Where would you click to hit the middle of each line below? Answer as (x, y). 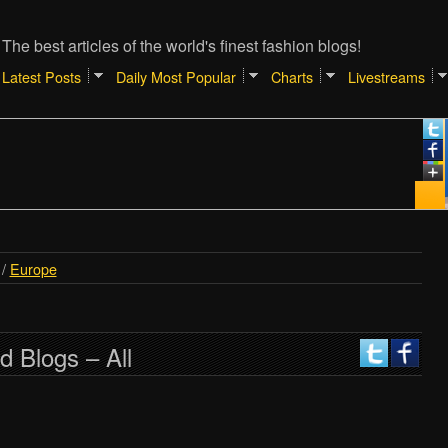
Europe (33, 268)
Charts (291, 76)
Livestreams (386, 76)
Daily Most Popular (175, 76)
